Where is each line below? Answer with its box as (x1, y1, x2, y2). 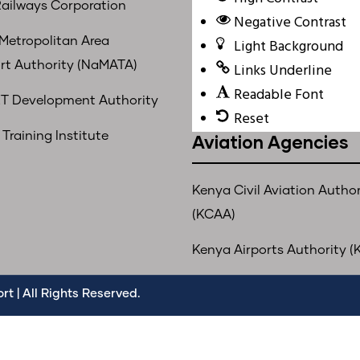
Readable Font (234, 84, 324, 107)
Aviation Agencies (192, 131, 349, 153)
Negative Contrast (234, 11, 346, 35)
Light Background (234, 35, 343, 59)
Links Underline (234, 59, 332, 83)
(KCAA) (192, 208, 235, 221)
